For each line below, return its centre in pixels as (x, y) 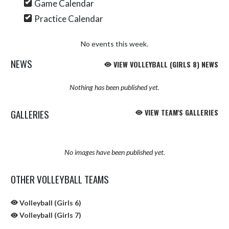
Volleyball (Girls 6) (50, 202)
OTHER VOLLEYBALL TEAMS (60, 179)
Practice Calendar (68, 18)
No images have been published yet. (114, 152)
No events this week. (114, 43)
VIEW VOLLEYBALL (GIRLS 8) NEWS (165, 64)
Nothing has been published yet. (114, 87)
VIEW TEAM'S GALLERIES (180, 112)
